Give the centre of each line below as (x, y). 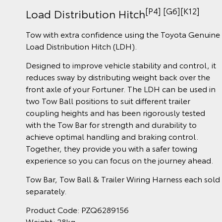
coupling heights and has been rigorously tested (115, 112)
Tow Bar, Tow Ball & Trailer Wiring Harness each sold (123, 179)
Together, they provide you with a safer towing (111, 148)
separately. (46, 191)
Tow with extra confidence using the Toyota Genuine (123, 34)
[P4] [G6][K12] (172, 11)
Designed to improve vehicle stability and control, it (121, 65)
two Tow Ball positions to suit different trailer (108, 101)
